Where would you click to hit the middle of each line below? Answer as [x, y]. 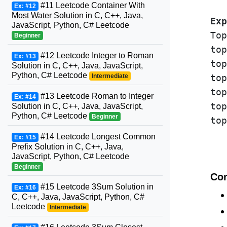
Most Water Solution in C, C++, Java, [77, 15]
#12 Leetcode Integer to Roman [96, 55]
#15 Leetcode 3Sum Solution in [96, 187]
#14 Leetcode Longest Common [97, 137]
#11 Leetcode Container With [91, 5]
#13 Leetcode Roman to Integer [96, 96]
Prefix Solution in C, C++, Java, [68, 147]
